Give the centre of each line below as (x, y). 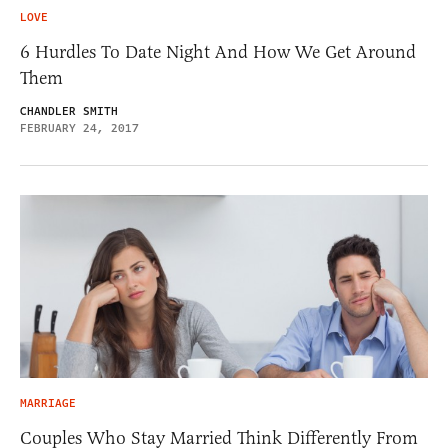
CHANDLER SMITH (69, 111)
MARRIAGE (48, 403)
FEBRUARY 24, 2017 (79, 128)
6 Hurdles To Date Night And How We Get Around (218, 52)
